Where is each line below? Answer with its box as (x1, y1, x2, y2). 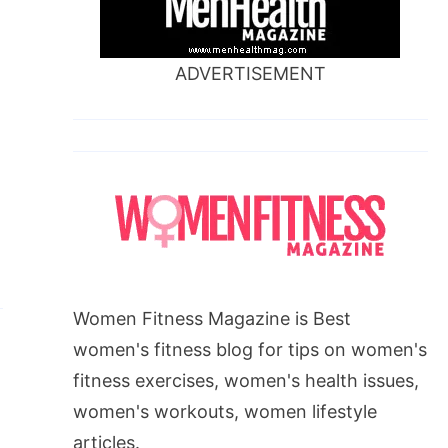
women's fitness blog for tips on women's (72, 338, 427, 360)
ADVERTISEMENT (174, 62, 326, 84)
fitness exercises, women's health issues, (72, 369, 419, 391)
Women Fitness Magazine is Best (72, 307, 351, 329)
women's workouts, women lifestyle (72, 400, 377, 422)
